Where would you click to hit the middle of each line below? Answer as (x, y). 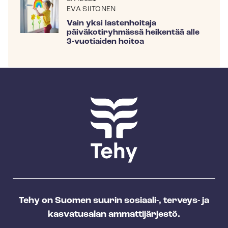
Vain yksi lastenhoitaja (112, 24)
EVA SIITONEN (91, 10)
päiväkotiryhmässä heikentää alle (133, 33)
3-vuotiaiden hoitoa (106, 42)
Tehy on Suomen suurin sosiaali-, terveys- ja (114, 201)
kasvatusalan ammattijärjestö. (114, 215)
